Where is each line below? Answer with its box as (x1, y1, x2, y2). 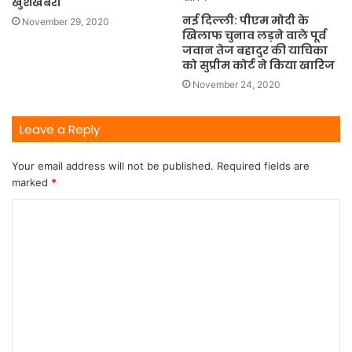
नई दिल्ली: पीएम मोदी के (182, 12, 309, 28)
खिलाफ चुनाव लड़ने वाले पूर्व (182, 27, 326, 43)
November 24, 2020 (192, 78, 280, 90)
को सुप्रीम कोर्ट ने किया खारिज (182, 57, 335, 73)
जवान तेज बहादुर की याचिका (182, 42, 328, 58)
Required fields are (217, 159, 310, 172)
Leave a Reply (20, 120, 100, 137)
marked (12, 175, 51, 189)
